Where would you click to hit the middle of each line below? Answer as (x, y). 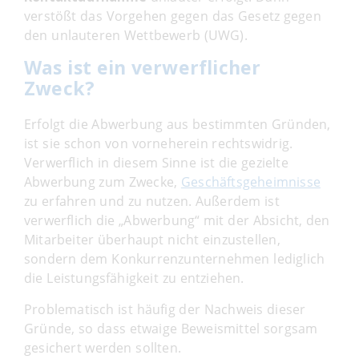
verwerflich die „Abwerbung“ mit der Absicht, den (177, 220)
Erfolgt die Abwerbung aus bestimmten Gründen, (177, 124)
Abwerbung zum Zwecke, (103, 182)
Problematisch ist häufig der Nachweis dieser (165, 309)
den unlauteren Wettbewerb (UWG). (136, 35)
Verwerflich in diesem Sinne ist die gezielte (156, 162)
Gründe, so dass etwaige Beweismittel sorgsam (171, 328)
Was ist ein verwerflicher (143, 67)
